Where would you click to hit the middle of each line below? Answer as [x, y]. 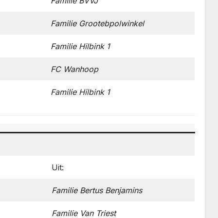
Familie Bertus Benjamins [97, 190]
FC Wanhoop [74, 69]
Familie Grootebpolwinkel [97, 23]
